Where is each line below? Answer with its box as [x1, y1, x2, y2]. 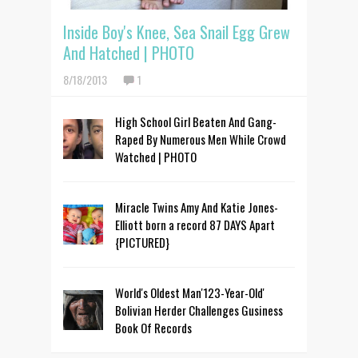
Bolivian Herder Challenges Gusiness [115, 301, 283, 320]
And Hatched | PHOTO [63, 41, 194, 66]
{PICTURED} [115, 233, 169, 252]
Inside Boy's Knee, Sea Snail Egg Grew [63, 20, 290, 45]
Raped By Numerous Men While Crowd [115, 130, 286, 149]
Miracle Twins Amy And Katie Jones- [115, 198, 278, 217]
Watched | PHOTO [115, 148, 197, 166]
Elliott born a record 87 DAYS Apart [115, 216, 275, 234]
